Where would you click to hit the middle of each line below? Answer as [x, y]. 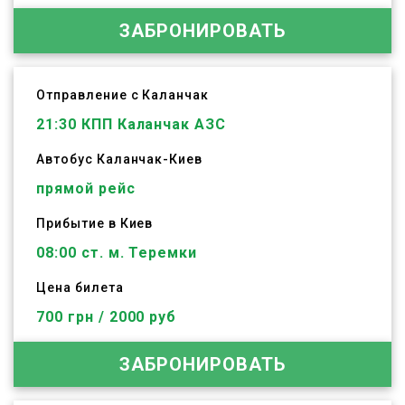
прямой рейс [86, 188]
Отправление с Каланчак [123, 95]
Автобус [66, 159]
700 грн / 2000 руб [107, 317]
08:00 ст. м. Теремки [117, 253]
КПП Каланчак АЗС [151, 124]
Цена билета [80, 287]
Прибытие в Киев [95, 223]
